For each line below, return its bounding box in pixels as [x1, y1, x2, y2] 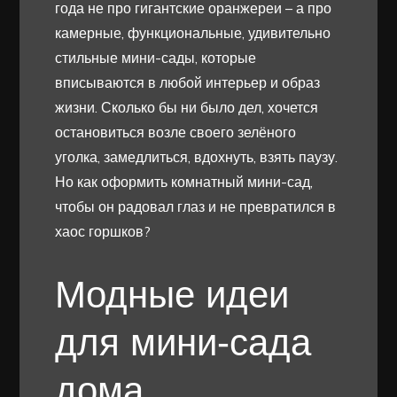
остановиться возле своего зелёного [55, 123, 297, 142]
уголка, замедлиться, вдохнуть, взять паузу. [55, 148, 339, 167]
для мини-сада [55, 322, 312, 364]
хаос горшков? [55, 222, 152, 241]
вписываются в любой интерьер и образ [55, 74, 321, 92]
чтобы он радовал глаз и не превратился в [55, 198, 337, 216]
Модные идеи [55, 274, 290, 316]
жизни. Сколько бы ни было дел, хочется [55, 98, 319, 117]
